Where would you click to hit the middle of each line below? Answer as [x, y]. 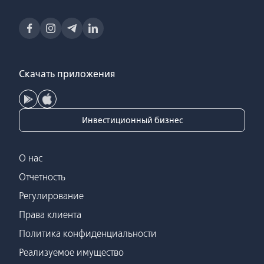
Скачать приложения [67, 74]
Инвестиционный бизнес [132, 120]
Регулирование [51, 196]
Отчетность [42, 177]
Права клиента [50, 214]
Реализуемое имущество [71, 252]
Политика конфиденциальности [88, 233]
